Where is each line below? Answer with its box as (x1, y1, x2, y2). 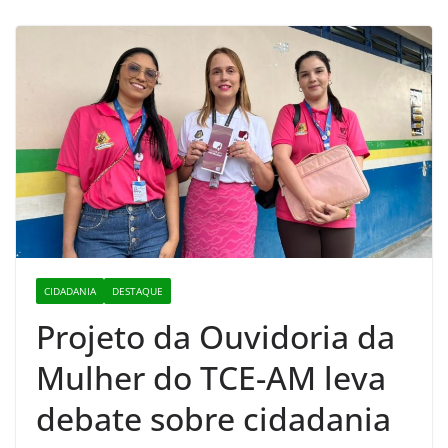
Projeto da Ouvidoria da (36, 314, 395, 358)
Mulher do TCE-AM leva (36, 355, 386, 399)
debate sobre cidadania (36, 396, 391, 440)
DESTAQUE (112, 283, 163, 298)
